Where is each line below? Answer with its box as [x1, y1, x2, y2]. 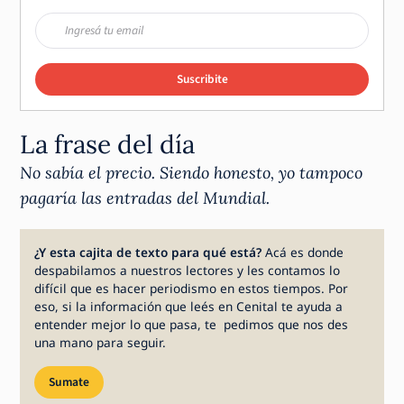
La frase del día [20, 127, 196, 161]
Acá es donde [265, 243, 344, 261]
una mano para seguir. [34, 333, 167, 351]
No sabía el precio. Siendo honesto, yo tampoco [20, 161, 363, 183]
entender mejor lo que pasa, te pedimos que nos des [34, 315, 349, 333]
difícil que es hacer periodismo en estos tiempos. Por [34, 279, 349, 297]
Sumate [49, 372, 90, 390]
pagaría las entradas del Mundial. [20, 187, 271, 208]
